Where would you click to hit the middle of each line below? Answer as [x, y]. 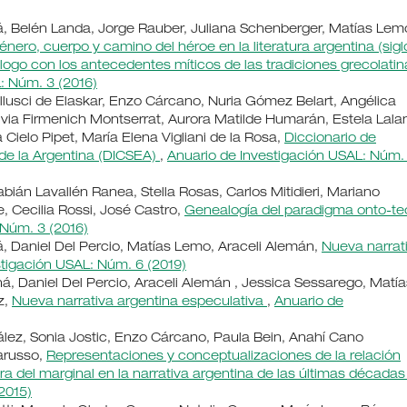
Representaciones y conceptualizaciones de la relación [223, 357]
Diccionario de [330, 139]
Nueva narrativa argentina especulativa [139, 303]
